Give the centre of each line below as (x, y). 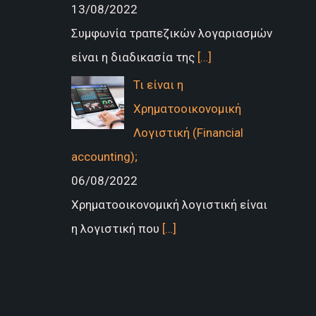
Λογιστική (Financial (188, 132)
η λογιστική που (116, 228)
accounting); (104, 156)
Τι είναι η (158, 84)
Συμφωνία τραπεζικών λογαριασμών (171, 34)
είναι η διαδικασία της (134, 57)
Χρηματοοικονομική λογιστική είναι (169, 204)
